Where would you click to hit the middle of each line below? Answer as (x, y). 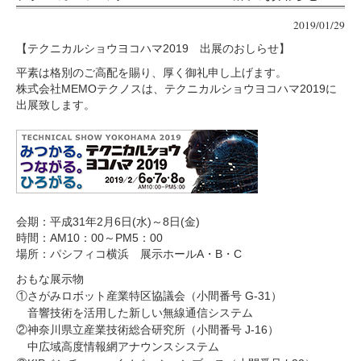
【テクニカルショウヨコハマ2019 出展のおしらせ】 (153, 49)
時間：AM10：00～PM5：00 (89, 238)
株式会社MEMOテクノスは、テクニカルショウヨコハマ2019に (176, 89)
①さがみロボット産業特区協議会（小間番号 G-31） (149, 296)
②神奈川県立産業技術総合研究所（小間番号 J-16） (147, 330)
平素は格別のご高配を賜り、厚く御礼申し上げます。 (151, 73)
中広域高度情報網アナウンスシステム (117, 346)
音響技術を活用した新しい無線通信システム (134, 313)
